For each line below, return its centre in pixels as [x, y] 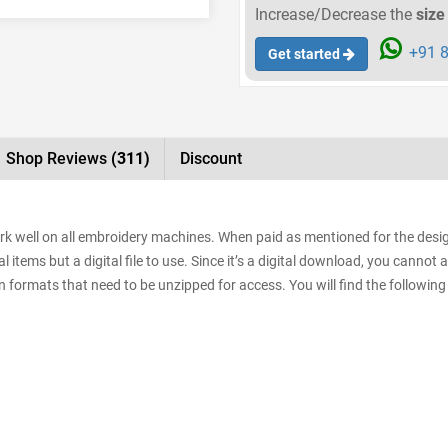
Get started [304, 53]
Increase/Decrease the [335, 14]
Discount [211, 158]
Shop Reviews [58, 158]
